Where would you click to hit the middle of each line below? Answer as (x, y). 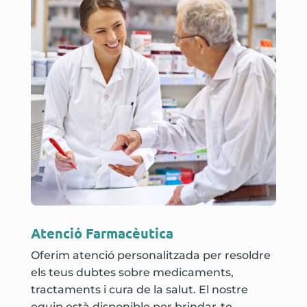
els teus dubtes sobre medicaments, (132, 272)
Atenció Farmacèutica (102, 233)
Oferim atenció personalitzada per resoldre (150, 255)
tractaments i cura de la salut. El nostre (139, 289)
